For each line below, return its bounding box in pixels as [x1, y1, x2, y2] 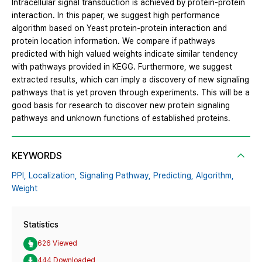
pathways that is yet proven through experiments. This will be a [12, 87, 250, 97]
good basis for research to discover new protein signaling [12, 100, 230, 110]
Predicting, [153, 170, 194, 180]
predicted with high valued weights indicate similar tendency [12, 49, 237, 58]
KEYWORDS [12, 150, 62, 161]
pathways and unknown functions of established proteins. [12, 113, 230, 123]
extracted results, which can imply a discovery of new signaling [12, 74, 249, 84]
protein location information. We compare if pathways [12, 36, 215, 46]
